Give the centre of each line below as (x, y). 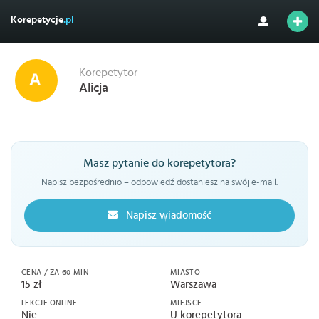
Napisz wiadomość (167, 215)
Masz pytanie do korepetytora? (159, 163)
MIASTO (185, 272)
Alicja (94, 88)
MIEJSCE (186, 303)
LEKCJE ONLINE (49, 303)
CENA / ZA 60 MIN (55, 272)
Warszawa (193, 284)
